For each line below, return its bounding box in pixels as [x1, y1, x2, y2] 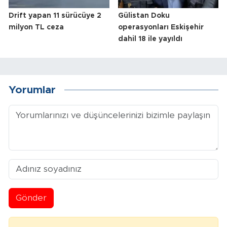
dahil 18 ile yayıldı [118, 35, 182, 43]
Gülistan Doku [118, 12, 170, 19]
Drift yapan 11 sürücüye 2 [9, 12, 101, 19]
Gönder [15, 194, 47, 203]
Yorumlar [9, 85, 56, 96]
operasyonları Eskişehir [118, 23, 204, 31]
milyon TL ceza [9, 23, 64, 31]
